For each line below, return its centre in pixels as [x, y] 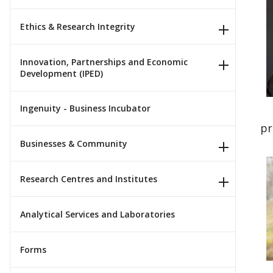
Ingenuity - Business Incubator [85, 108]
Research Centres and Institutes [89, 179]
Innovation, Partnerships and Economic [104, 62]
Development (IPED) [62, 73]
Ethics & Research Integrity [78, 26]
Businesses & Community [74, 144]
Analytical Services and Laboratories [97, 214]
